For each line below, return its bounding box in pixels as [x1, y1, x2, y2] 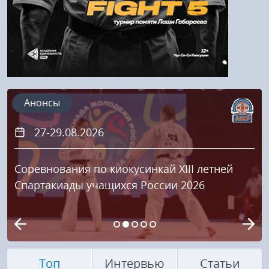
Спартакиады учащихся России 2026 [14, 178, 205, 193]
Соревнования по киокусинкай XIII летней [14, 162, 233, 177]
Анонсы [24, 96, 60, 110]
